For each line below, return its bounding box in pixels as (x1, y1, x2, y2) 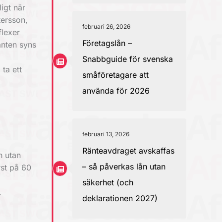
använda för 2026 (82, 86, 150, 96)
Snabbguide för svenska (82, 54, 173, 64)
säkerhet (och (82, 177, 133, 187)
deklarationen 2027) (82, 193, 158, 203)
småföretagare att (82, 70, 149, 80)
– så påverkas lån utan (82, 162, 166, 171)
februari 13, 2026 (82, 130, 129, 138)
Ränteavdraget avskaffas (82, 146, 174, 156)
